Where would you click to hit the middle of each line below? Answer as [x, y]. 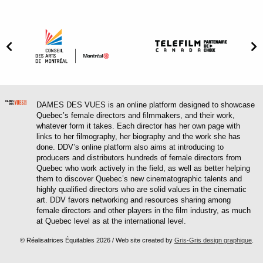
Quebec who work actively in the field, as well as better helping [144, 168]
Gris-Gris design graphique [213, 240]
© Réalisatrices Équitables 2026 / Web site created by [97, 240]
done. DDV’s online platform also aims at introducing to [130, 147]
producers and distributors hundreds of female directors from [139, 158]
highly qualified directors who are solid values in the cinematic [142, 190]
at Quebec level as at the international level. [112, 221]
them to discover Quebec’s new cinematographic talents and [139, 179]
